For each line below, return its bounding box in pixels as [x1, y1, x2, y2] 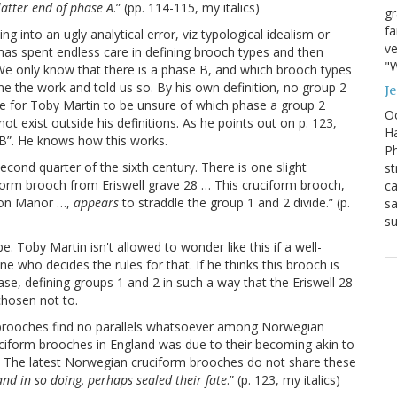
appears [74, 194, 119, 212]
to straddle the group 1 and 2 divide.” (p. [119, 194, 350, 212]
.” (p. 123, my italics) [227, 371, 340, 389]
